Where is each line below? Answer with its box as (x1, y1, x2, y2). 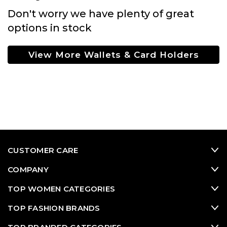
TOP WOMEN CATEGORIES (8, 183, 115, 194)
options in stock (8, 21, 92, 34)
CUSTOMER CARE (8, 145, 79, 155)
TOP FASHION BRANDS (8, 203, 100, 213)
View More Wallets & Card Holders (28, 49, 199, 60)
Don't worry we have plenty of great (8, 7, 194, 20)
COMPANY (8, 164, 49, 174)
